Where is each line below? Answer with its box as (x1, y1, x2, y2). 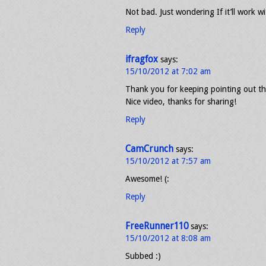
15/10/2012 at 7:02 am (125, 66, 211, 76)
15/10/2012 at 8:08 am (125, 233, 211, 243)
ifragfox (125, 54, 158, 65)
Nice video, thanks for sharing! (125, 97, 236, 106)
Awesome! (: (125, 174, 169, 183)
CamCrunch (125, 144, 173, 154)
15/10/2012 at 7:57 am (125, 156, 211, 166)
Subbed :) (125, 251, 161, 261)
